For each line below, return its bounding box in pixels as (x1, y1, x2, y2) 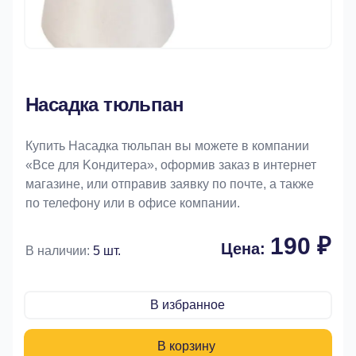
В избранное (150, 298, 225, 311)
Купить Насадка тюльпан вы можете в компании (25, 139, 309, 153)
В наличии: (25, 244, 93, 257)
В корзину (157, 339, 215, 353)
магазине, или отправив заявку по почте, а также (25, 177, 314, 191)
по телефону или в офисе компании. (25, 196, 240, 210)
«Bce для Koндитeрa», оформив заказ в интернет (25, 158, 316, 172)
